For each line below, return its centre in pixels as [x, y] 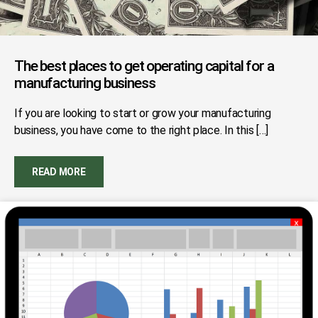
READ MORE [59, 172]
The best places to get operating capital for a [144, 66]
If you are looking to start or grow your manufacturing [143, 113]
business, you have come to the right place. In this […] [142, 130]
